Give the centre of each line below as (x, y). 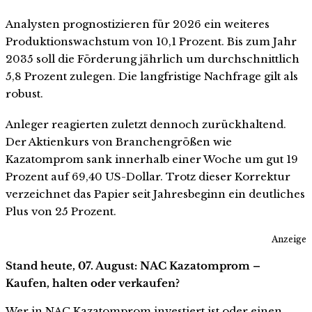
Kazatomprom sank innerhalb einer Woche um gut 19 (152, 159)
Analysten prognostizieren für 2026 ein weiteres (138, 24)
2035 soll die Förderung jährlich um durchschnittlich (153, 58)
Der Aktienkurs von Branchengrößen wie (119, 141)
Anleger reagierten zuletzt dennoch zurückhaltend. (146, 124)
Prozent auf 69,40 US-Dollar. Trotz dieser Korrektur (148, 176)
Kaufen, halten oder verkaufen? (93, 283)
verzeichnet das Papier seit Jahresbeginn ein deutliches (155, 194)
